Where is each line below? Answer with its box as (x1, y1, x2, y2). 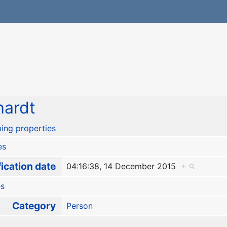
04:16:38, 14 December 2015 (66, 161, 181, 172)
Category (12, 200, 56, 212)
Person (66, 201, 93, 211)
